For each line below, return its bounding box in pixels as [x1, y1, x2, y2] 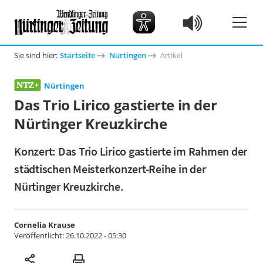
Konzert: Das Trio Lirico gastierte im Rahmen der [14, 144, 247, 159]
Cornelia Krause [14, 220, 75, 230]
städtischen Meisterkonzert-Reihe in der [14, 161, 206, 176]
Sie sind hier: [14, 50, 58, 60]
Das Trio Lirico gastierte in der [14, 95, 217, 114]
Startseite [60, 50, 95, 60]
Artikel [160, 50, 183, 60]
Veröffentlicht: [14, 230, 66, 241]
